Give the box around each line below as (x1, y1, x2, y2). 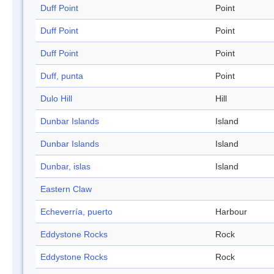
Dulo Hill (40, 94, 72, 104)
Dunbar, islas (40, 161, 91, 172)
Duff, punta (40, 71, 83, 81)
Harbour (215, 207, 247, 217)
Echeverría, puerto (40, 207, 113, 217)
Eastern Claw (40, 184, 92, 194)
